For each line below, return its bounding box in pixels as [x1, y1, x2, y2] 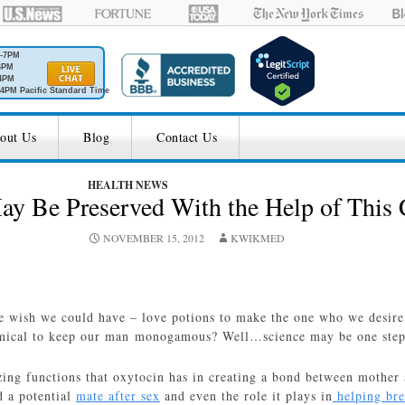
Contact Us [156, 128, 217, 146]
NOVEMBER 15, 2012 [103, 231, 204, 245]
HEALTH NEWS [88, 177, 168, 193]
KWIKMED [231, 231, 285, 245]
